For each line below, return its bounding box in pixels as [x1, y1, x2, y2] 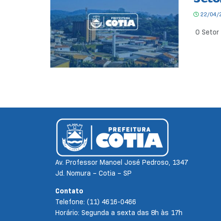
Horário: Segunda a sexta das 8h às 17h [55, 208, 183, 218]
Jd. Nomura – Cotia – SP [55, 169, 132, 178]
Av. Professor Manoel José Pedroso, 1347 [55, 158, 188, 167]
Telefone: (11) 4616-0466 [55, 197, 136, 207]
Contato [55, 186, 83, 196]
